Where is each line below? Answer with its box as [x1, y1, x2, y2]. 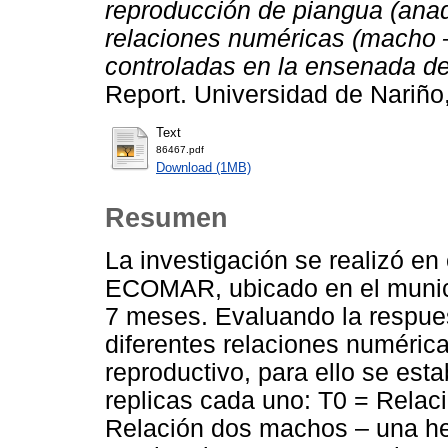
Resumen [105, 202, 228, 233]
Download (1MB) [156, 160, 251, 176]
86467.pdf [156, 144, 204, 156]
